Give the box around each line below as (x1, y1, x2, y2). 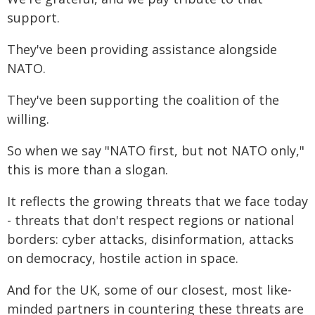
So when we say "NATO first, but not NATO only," (7, 142, 304, 159)
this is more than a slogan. (7, 161, 168, 178)
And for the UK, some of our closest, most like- (7, 281, 292, 298)
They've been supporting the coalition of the (7, 91, 279, 108)
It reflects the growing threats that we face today (7, 193, 308, 210)
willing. (7, 110, 49, 127)
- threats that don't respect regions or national (7, 212, 294, 229)
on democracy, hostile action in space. (7, 250, 238, 266)
